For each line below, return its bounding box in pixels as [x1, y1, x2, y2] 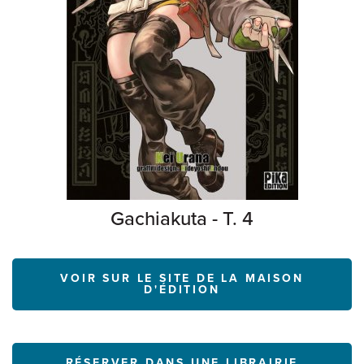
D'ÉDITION [144, 283, 220, 297]
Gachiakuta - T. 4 [110, 207, 253, 231]
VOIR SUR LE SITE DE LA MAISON [60, 271, 304, 285]
